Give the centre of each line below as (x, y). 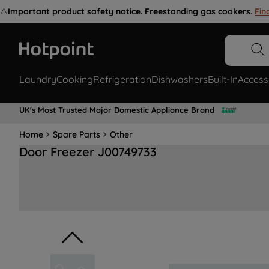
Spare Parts (77, 134)
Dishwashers (180, 80)
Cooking (75, 80)
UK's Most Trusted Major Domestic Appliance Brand (117, 110)
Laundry (38, 80)
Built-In (223, 80)
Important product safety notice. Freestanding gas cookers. (130, 11)
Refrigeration (122, 80)
